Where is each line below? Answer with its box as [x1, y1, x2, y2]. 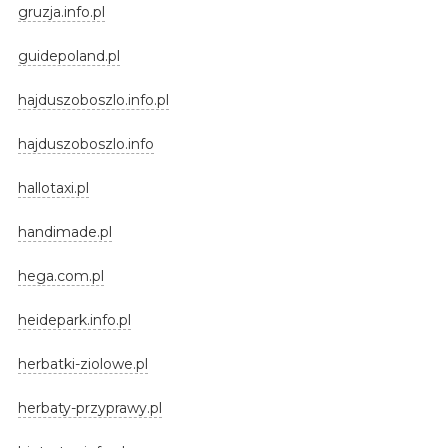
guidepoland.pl [17, 46, 120, 65]
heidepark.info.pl [17, 310, 131, 329]
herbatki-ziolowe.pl [17, 354, 148, 373]
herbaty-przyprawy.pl [17, 398, 162, 417]
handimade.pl [17, 222, 112, 241]
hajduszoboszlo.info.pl [17, 90, 169, 109]
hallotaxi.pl [17, 178, 89, 197]
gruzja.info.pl [17, 2, 105, 21]
